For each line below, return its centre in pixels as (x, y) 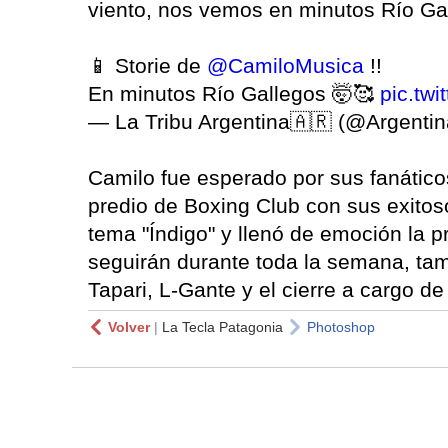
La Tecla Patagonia (222, 326)
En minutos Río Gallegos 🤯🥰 (234, 93)
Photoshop (341, 326)
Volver (129, 326)
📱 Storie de (147, 65)
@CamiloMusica (285, 65)
